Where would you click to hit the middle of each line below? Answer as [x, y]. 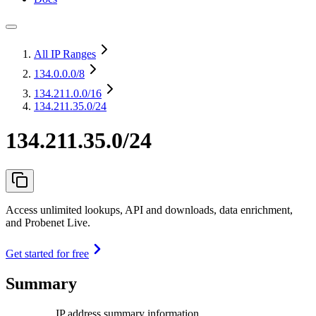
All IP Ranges [65, 54]
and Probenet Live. [48, 222]
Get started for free [47, 253]
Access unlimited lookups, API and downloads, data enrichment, [149, 209]
